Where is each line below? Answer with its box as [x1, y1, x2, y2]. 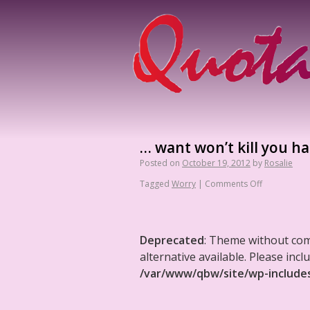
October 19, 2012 [182, 157, 250, 169]
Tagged [140, 178, 170, 190]
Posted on [140, 157, 180, 169]
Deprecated [140, 232, 204, 248]
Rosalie [264, 157, 293, 169]
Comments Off [205, 178, 262, 190]
